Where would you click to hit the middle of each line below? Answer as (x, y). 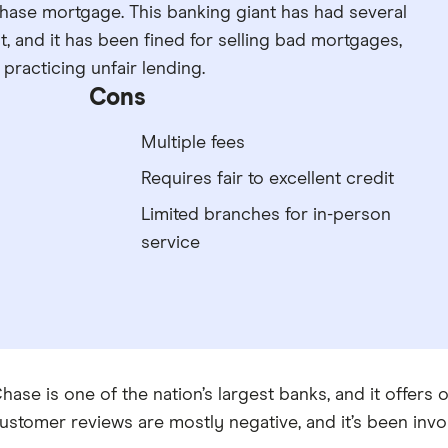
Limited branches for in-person (265, 215)
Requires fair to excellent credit (267, 179)
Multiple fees (192, 143)
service (170, 243)
